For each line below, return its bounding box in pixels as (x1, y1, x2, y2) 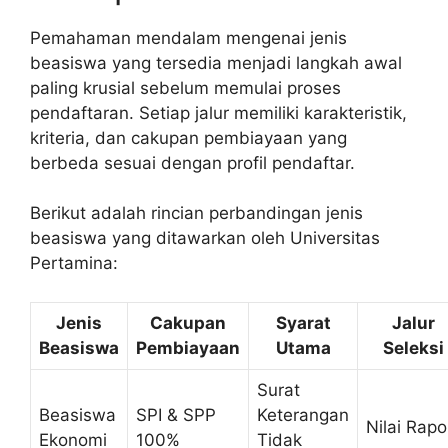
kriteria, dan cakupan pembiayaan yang (30, 127, 347, 148)
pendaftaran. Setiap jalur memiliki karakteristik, (30, 102, 407, 123)
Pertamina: (30, 253, 118, 274)
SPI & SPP (136, 404, 216, 425)
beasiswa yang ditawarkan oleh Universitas (30, 228, 380, 249)
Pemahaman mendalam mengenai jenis (30, 27, 347, 48)
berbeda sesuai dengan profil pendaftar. (30, 152, 355, 173)
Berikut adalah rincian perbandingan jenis (30, 203, 363, 224)
